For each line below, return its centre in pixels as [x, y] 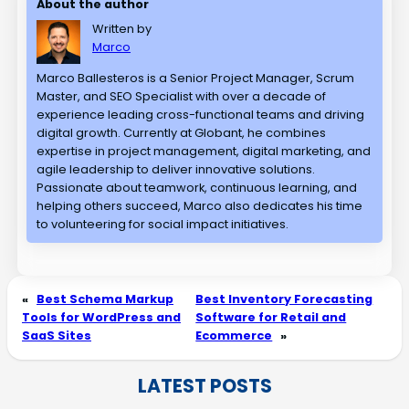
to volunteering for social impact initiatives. [163, 224]
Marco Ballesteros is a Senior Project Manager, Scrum [196, 78]
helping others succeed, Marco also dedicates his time [200, 205]
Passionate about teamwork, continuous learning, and [197, 187]
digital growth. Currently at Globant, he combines [182, 132]
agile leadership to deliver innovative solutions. [176, 169]
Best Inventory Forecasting [284, 299]
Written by [122, 28]
